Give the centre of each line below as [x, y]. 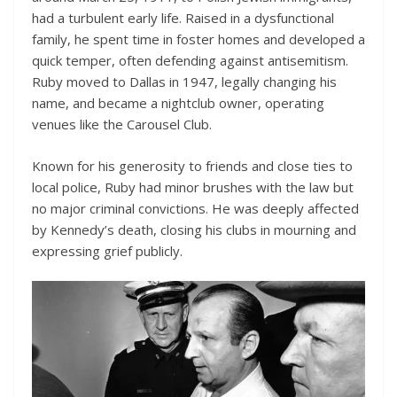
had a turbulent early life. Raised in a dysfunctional [183, 18]
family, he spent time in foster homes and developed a [198, 39]
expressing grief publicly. [107, 250]
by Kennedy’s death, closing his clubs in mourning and [194, 229]
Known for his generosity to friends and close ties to [192, 165]
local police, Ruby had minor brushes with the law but [193, 187]
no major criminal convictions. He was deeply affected [195, 208]
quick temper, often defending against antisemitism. [190, 61]
